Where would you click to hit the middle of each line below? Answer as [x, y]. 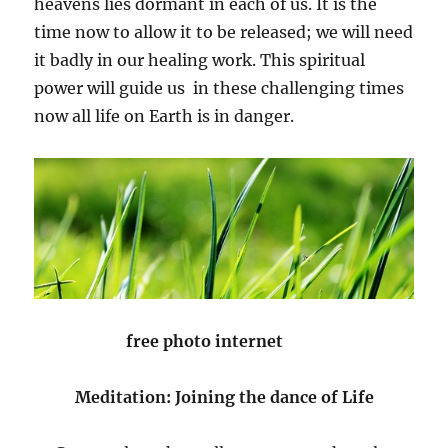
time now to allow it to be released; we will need [224, 32]
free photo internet [161, 340]
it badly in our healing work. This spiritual [200, 60]
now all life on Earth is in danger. [164, 116]
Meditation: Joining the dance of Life [224, 396]
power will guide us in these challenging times [219, 88]
